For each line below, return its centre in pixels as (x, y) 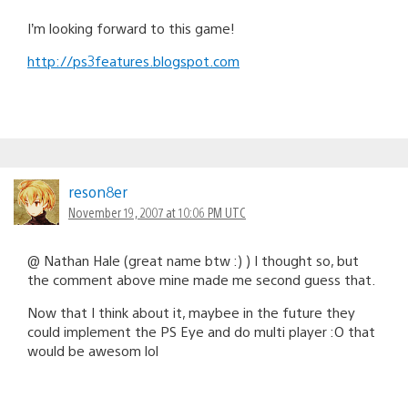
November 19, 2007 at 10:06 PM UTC (157, 212)
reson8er (98, 191)
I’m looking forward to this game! (131, 27)
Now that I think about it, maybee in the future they (191, 311)
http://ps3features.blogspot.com (133, 60)
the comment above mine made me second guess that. (201, 279)
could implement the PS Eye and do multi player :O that (201, 331)
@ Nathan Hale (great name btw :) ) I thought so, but (193, 260)
